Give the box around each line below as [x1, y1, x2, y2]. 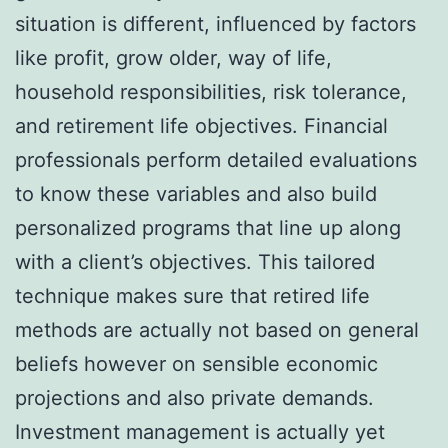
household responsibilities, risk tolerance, [15, 79, 407, 104]
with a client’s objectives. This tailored [15, 249, 375, 274]
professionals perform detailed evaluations [15, 147, 417, 172]
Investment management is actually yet [15, 419, 385, 444]
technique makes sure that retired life [15, 283, 370, 308]
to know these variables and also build [15, 181, 377, 206]
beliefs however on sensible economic [15, 351, 378, 376]
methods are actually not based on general [15, 317, 419, 342]
